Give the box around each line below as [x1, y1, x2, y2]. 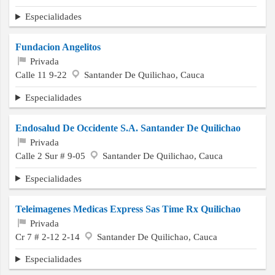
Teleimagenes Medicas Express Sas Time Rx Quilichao [15, 203, 241, 214]
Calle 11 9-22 [15, 69, 69, 80]
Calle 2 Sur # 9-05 [15, 150, 88, 161]
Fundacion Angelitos [15, 42, 101, 53]
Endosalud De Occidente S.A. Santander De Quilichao [15, 122, 241, 133]
